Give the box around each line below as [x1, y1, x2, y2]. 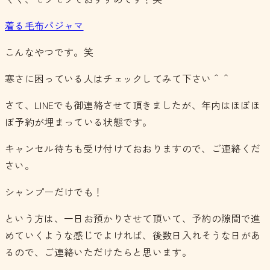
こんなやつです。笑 [5, 45, 93, 60]
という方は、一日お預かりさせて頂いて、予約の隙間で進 [5, 211, 261, 226]
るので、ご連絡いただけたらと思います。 [5, 245, 192, 260]
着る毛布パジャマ [5, 18, 84, 33]
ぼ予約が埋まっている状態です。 [5, 115, 152, 130]
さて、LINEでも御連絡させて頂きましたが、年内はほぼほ [5, 98, 260, 113]
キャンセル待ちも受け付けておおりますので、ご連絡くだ [5, 141, 261, 156]
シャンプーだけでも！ [5, 184, 104, 199]
